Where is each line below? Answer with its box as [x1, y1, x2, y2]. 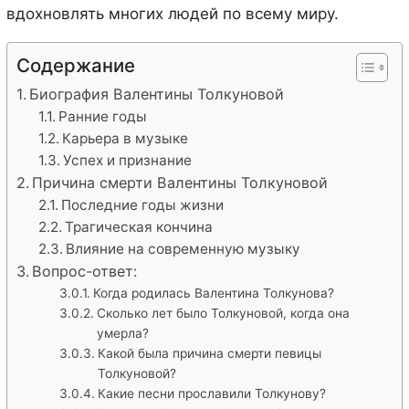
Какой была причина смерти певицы [97, 346, 321, 362]
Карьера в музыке [62, 130, 188, 148]
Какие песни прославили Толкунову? [97, 386, 326, 402]
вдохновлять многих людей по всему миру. [5, 5, 339, 24]
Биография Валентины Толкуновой [28, 85, 284, 104]
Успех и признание [63, 152, 192, 170]
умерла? [96, 326, 149, 341]
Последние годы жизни [61, 196, 224, 215]
